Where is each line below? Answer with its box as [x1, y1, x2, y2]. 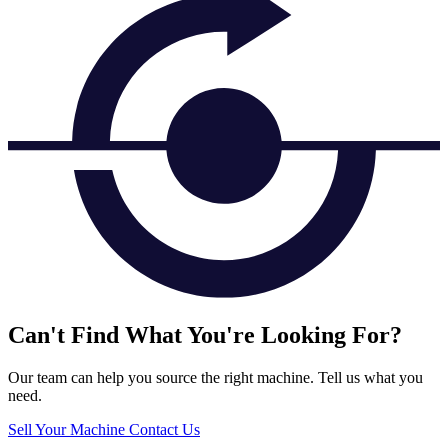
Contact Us [129, 420, 200, 438]
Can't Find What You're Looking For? [8, 321, 402, 348]
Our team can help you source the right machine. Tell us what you [8, 368, 423, 386]
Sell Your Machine [8, 420, 129, 438]
